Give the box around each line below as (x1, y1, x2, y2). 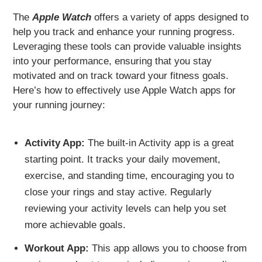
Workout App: (24, 242, 89, 254)
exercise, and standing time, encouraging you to (24, 170, 234, 181)
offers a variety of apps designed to (91, 11, 249, 23)
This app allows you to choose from (88, 242, 247, 254)
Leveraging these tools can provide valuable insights (13, 40, 242, 52)
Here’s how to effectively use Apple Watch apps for (13, 84, 236, 96)
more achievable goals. (24, 219, 126, 230)
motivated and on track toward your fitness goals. (13, 70, 229, 81)
